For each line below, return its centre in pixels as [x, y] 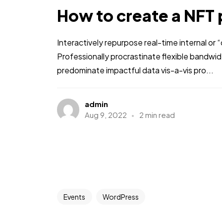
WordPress [120, 196]
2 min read [157, 115]
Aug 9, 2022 [106, 115]
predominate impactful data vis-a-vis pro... [135, 70]
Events [75, 196]
